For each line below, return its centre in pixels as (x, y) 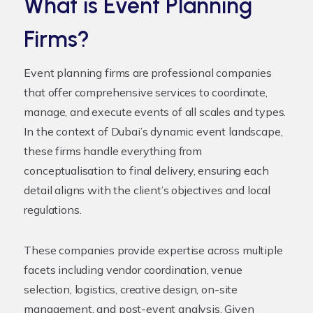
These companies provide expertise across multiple (153, 250)
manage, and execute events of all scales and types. (155, 112)
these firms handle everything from (113, 151)
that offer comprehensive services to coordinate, (146, 92)
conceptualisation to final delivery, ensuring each (146, 170)
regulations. (53, 210)
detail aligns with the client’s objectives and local (147, 190)
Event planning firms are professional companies (148, 73)
